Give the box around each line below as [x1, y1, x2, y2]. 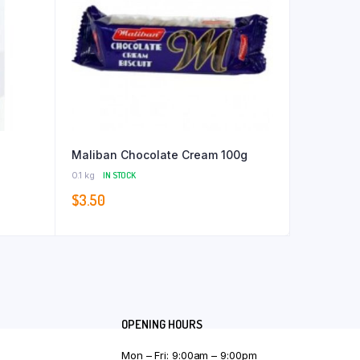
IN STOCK [102, 170, 137, 182]
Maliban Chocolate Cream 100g [71, 148, 247, 162]
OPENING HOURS [121, 317, 202, 333]
